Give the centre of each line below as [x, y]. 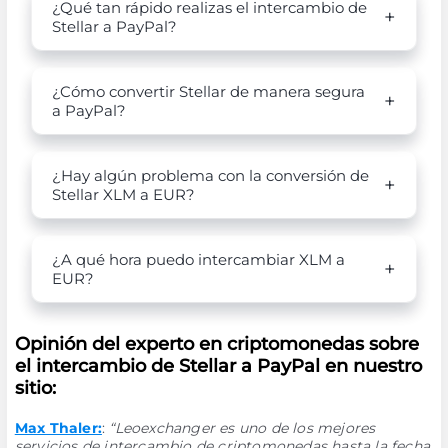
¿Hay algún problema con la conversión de [210, 175]
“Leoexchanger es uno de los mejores [242, 428]
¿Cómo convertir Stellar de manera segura [208, 91]
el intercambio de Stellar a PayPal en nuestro [218, 366]
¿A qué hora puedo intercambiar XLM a [198, 259]
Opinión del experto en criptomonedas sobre [216, 344]
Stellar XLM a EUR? [123, 194]
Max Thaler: [58, 428]
